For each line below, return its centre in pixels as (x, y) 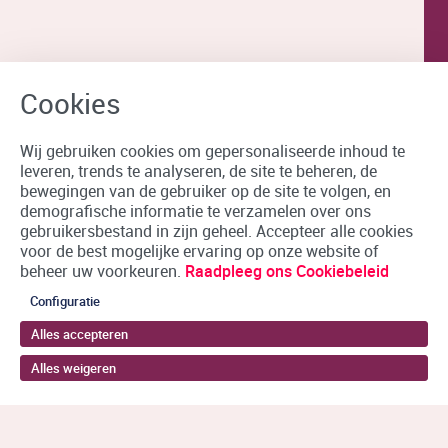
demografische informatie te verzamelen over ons (195, 211)
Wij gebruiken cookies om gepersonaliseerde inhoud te (212, 151)
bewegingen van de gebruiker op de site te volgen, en (205, 191)
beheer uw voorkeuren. (102, 271)
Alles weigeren (73, 368)
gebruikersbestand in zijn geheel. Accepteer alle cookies (216, 231)
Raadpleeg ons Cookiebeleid (287, 271)
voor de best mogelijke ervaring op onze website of (199, 251)
